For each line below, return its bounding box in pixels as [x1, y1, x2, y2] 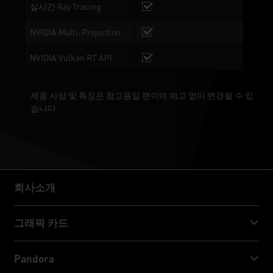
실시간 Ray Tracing [30, 1, 101, 12]
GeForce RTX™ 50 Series [14, 247, 111, 258]
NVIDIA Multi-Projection [30, 27, 121, 37]
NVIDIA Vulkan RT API [30, 52, 112, 63]
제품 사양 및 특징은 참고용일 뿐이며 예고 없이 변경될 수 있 [30, 90, 253, 101]
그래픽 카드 [14, 216, 69, 230]
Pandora [14, 252, 55, 265]
